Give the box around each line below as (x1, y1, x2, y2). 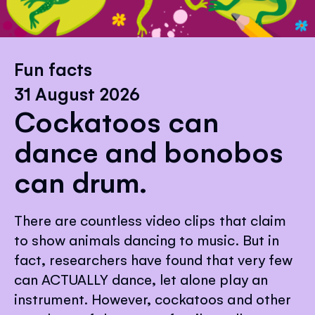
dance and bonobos (14, 131, 284, 169)
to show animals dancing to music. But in (14, 230, 279, 249)
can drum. (14, 162, 147, 199)
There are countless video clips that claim (14, 210, 286, 229)
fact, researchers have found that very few (14, 250, 292, 269)
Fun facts (14, 56, 93, 80)
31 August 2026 (14, 81, 141, 105)
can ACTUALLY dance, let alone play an (14, 269, 268, 288)
